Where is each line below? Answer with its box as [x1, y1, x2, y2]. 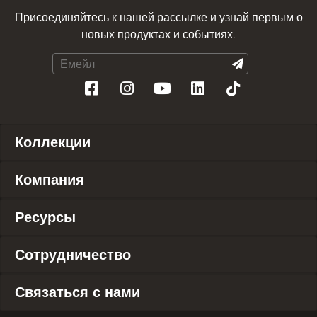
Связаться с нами [15, 283, 140, 301]
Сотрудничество [15, 246, 131, 263]
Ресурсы [15, 208, 76, 226]
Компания [15, 171, 84, 188]
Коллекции [15, 133, 91, 151]
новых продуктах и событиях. [81, 27, 236, 41]
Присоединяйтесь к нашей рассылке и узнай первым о [14, 10, 303, 24]
